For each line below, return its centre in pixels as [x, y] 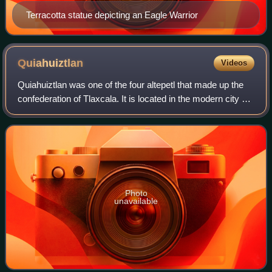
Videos [234, 63]
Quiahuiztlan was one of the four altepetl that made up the [131, 84]
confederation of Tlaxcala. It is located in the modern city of [134, 98]
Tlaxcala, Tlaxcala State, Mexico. [83, 112]
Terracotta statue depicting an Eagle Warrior [112, 15]
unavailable [136, 201]
